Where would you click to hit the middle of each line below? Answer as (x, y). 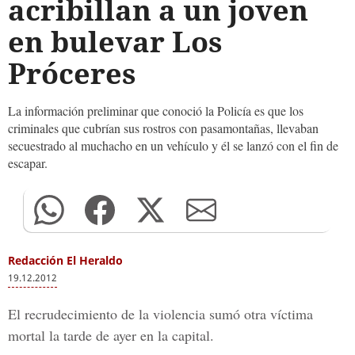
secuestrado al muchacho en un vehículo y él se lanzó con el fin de (173, 145)
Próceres (72, 73)
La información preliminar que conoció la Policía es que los (156, 111)
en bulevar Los (115, 42)
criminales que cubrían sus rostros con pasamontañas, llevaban (163, 128)
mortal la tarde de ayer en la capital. (111, 335)
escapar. (28, 163)
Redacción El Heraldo (65, 260)
